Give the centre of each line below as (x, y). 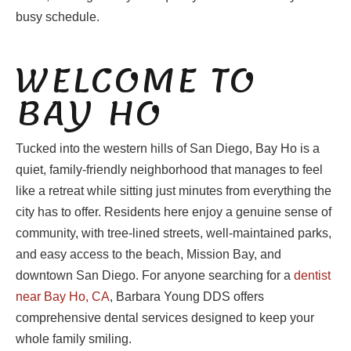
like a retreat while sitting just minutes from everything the (174, 191)
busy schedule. (58, 17)
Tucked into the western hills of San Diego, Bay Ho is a (168, 149)
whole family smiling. (74, 339)
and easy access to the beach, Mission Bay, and (148, 255)
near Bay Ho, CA (63, 297)
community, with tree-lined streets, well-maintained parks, (174, 233)
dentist (312, 276)
